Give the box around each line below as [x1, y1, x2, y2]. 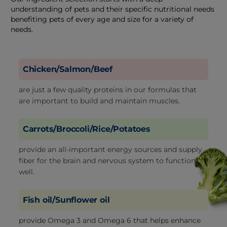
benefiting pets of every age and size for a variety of [10, 15, 194, 24]
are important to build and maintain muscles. [18, 96, 180, 105]
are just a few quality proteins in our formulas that [18, 85, 197, 94]
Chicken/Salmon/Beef [22, 64, 112, 74]
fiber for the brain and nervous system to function [18, 156, 196, 165]
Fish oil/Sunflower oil [22, 195, 110, 205]
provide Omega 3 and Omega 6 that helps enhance [18, 216, 201, 225]
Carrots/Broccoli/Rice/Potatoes [22, 124, 150, 134]
